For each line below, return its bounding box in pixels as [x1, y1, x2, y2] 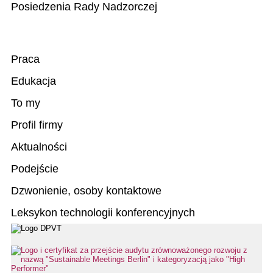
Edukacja [11, 74, 56, 87]
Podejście [11, 162, 58, 175]
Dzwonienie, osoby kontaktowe [11, 184, 161, 197]
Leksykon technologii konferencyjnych [11, 206, 195, 219]
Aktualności [11, 140, 67, 153]
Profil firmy [11, 118, 63, 131]
